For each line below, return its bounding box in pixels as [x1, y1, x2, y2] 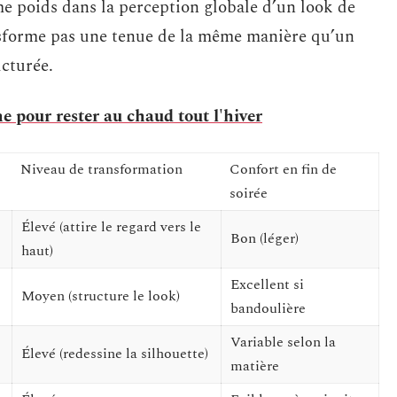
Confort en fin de [230, 159, 337, 180]
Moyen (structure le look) [21, 285, 180, 307]
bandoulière [230, 298, 306, 319]
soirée [230, 183, 268, 204]
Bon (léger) [230, 228, 299, 249]
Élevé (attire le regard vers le [21, 216, 201, 237]
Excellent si [230, 274, 304, 295]
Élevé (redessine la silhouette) [21, 343, 208, 364]
